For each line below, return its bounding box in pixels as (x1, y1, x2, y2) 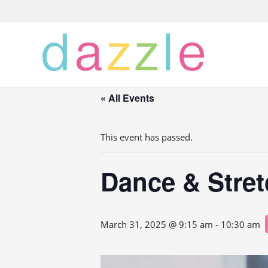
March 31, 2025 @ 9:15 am (100, 218, 213, 230)
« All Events (100, 91, 154, 105)
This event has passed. (100, 131, 193, 143)
